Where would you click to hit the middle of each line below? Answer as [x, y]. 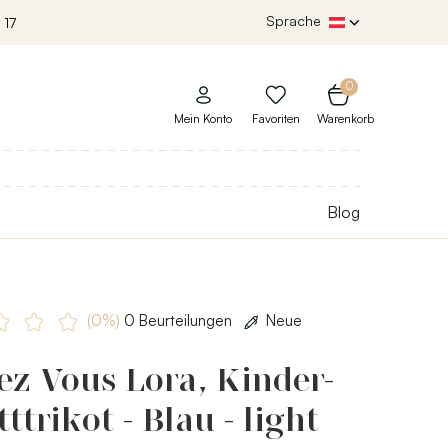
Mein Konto [203, 119]
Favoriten [276, 119]
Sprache [293, 20]
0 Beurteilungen [177, 320]
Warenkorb [345, 119]
